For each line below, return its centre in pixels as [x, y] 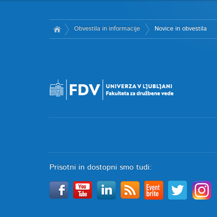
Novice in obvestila [181, 29]
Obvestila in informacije [107, 29]
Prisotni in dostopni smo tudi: [101, 167]
